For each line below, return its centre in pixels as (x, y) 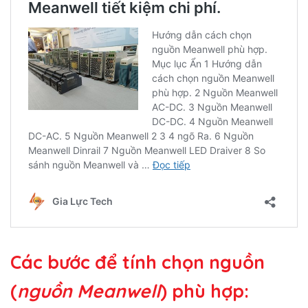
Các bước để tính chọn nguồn (137, 262)
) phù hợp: (205, 291)
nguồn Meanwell (89, 291)
